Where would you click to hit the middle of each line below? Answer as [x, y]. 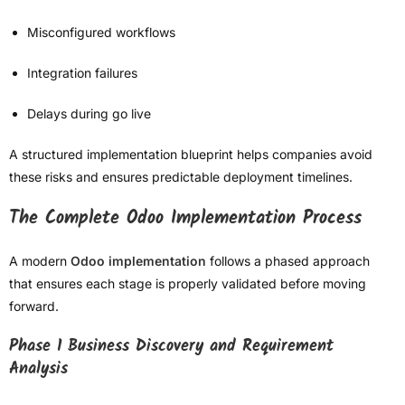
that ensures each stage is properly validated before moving [188, 284]
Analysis [38, 370]
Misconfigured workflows [101, 33]
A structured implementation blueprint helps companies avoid [191, 155]
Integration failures [82, 73]
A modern [40, 261]
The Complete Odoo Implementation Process [185, 219]
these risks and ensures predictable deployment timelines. [181, 177]
